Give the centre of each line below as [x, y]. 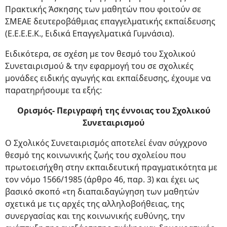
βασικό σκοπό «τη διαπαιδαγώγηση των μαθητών [102, 192]
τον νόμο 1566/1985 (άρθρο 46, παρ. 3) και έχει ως [102, 179]
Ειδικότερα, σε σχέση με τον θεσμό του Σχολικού [100, 54]
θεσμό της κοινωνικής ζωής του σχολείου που [96, 155]
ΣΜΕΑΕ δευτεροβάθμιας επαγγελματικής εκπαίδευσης [110, 21]
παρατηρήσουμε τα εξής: [53, 90]
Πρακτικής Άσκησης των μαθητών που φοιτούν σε [103, 9]
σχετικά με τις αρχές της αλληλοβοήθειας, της [95, 204]
